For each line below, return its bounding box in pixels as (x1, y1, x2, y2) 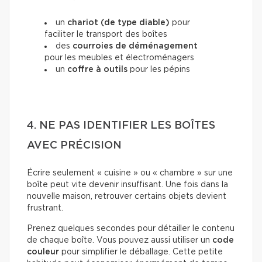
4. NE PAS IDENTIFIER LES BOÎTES (27, 120, 215, 132)
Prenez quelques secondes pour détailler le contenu (27, 225, 235, 233)
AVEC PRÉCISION (27, 140, 122, 151)
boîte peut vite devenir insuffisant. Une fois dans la (27, 181, 228, 189)
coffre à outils (67, 65, 127, 74)
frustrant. (27, 204, 63, 213)
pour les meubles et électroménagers (44, 54, 194, 63)
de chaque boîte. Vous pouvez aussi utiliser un (27, 236, 212, 245)
